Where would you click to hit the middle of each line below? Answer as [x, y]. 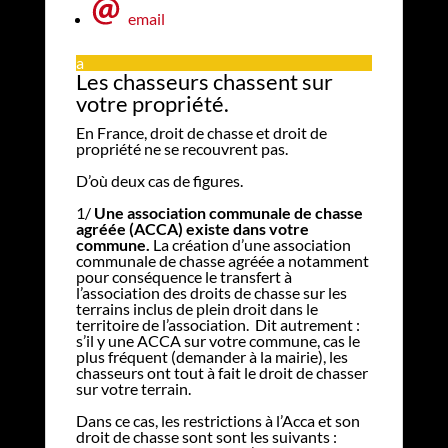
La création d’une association [250, 244]
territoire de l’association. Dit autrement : [217, 324]
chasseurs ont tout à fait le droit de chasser [221, 372]
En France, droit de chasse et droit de [201, 132]
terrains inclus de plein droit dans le [196, 308]
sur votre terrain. [133, 388]
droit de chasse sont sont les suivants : [206, 436]
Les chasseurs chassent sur [204, 81]
